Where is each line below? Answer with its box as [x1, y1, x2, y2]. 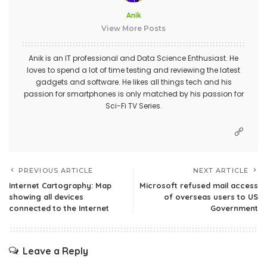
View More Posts [101, 24, 166, 33]
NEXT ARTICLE [193, 166, 249, 175]
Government [210, 203, 258, 213]
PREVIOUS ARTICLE [18, 166, 94, 175]
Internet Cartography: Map [9, 181, 111, 191]
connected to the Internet [9, 203, 109, 213]
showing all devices [9, 192, 83, 202]
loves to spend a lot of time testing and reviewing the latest [27, 65, 240, 76]
